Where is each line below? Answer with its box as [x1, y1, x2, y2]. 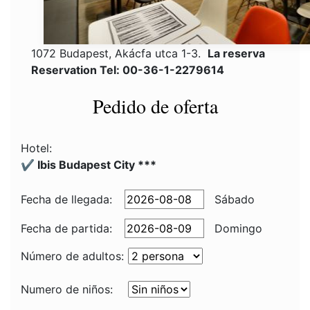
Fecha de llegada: [21, 192, 112, 206]
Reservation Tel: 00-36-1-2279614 [31, 63, 224, 77]
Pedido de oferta [92, 93, 218, 119]
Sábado [211, 192, 255, 206]
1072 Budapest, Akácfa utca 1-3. [31, 46, 208, 60]
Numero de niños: [21, 282, 113, 296]
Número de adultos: [21, 249, 124, 263]
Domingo [211, 221, 262, 235]
